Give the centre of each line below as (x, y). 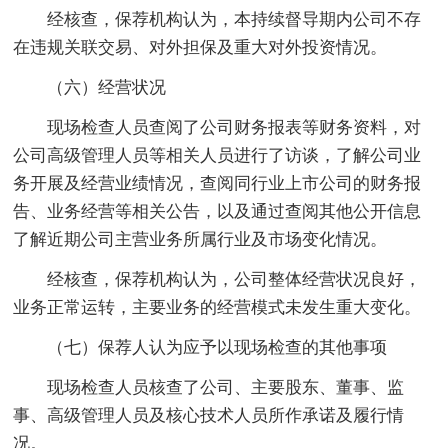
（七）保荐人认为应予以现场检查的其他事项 (200, 347)
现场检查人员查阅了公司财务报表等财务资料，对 (217, 127)
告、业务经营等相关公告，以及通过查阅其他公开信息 (217, 211)
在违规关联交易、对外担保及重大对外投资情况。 (200, 47)
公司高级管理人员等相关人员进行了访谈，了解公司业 (217, 155)
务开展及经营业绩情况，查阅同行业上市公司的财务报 (217, 183)
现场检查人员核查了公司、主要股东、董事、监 (209, 387)
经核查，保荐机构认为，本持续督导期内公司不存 (217, 19)
